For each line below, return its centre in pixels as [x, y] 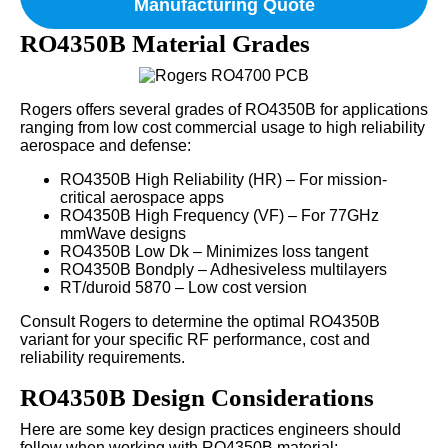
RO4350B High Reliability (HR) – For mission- [223, 179]
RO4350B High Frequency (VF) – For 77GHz [219, 215]
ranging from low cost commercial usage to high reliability [222, 127]
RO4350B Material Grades [165, 43]
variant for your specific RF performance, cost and [195, 339]
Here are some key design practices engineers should [210, 429]
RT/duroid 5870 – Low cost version [183, 287]
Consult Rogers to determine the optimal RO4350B [200, 321]
